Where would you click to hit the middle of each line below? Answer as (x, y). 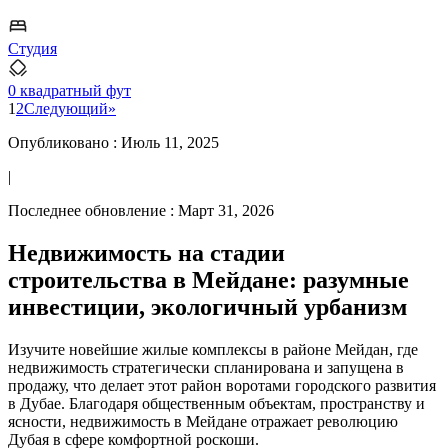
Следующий (66, 108)
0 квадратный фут (69, 90)
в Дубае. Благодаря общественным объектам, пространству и (216, 403)
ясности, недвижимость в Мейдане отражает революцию (203, 421)
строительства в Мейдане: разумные (208, 279)
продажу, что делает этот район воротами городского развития (222, 385)
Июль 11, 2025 (170, 142)
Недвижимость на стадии (146, 252)
